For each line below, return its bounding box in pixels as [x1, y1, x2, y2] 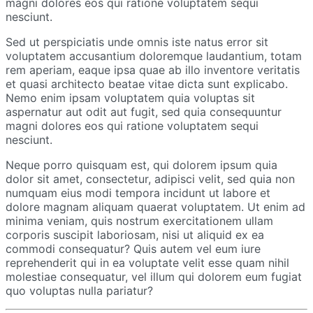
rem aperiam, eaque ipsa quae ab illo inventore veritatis [6, 62, 300, 77]
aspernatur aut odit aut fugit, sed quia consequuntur [6, 104, 282, 119]
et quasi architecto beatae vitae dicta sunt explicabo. [6, 76, 288, 91]
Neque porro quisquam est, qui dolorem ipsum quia [6, 157, 277, 172]
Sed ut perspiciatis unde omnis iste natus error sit [6, 34, 268, 49]
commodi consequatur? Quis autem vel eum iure [6, 241, 261, 256]
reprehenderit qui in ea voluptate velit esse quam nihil [6, 255, 289, 270]
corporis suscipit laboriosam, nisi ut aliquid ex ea [6, 227, 264, 242]
